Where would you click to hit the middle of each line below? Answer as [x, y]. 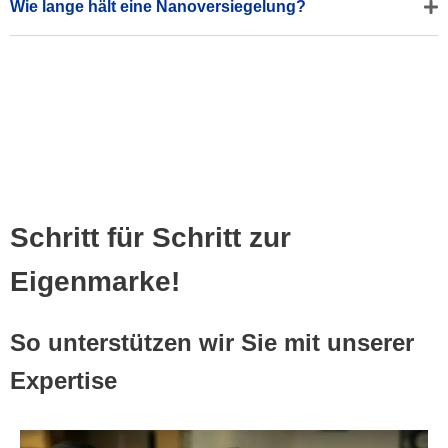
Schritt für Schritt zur [150, 237]
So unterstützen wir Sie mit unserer [212, 342]
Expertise [63, 380]
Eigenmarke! [95, 281]
